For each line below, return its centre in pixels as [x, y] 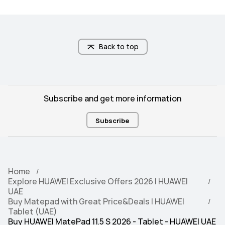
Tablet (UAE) [33, 211]
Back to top [119, 46]
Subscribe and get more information [113, 98]
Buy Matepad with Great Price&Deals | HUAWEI [96, 201]
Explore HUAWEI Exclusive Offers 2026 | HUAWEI [98, 181]
